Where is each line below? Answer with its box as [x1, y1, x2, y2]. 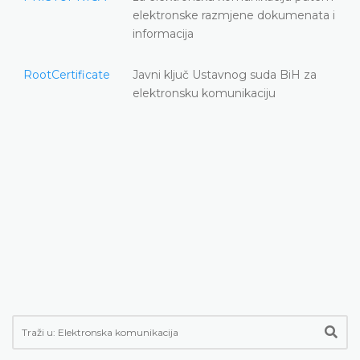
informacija [133, 26, 194, 41]
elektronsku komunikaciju [133, 85, 276, 100]
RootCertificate [23, 67, 110, 82]
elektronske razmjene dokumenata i [133, 7, 335, 22]
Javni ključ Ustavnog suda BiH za [133, 67, 317, 82]
